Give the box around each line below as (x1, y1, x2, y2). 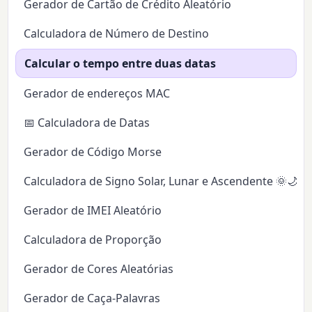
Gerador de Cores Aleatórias (24, 261, 174, 277)
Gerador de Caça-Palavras (24, 290, 161, 306)
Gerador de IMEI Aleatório (24, 203, 162, 219)
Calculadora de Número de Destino (24, 26, 210, 42)
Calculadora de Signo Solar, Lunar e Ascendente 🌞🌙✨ (24, 173, 308, 189)
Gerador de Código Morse (24, 144, 162, 160)
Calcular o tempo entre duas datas (24, 56, 217, 72)
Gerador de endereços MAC (24, 86, 171, 102)
